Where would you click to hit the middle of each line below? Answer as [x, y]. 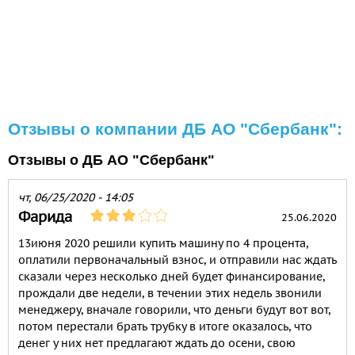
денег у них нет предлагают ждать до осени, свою [157, 344]
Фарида [45, 217]
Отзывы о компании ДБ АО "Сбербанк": [175, 129]
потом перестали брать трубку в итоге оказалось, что [165, 327]
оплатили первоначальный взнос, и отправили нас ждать [177, 260]
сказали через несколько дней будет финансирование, [172, 277]
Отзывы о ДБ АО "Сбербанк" [111, 160]
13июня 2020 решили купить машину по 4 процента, [163, 244]
